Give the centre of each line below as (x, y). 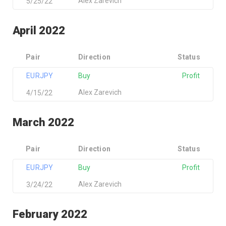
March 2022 (43, 122)
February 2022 (50, 214)
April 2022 (39, 31)
